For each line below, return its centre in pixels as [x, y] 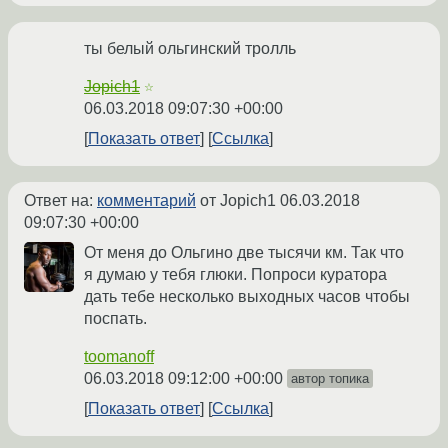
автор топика [330, 379]
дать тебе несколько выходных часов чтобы [247, 297]
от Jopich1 [238, 201]
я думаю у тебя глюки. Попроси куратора [235, 275]
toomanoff [119, 357]
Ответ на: [60, 201]
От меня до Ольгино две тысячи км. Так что [244, 253]
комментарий [146, 201]
